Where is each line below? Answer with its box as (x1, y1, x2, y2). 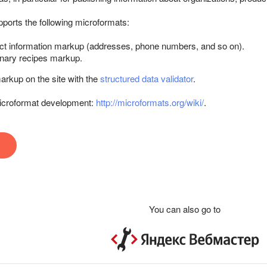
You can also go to (149, 203, 221, 215)
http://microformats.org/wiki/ (96, 96, 204, 108)
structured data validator (100, 72, 193, 85)
